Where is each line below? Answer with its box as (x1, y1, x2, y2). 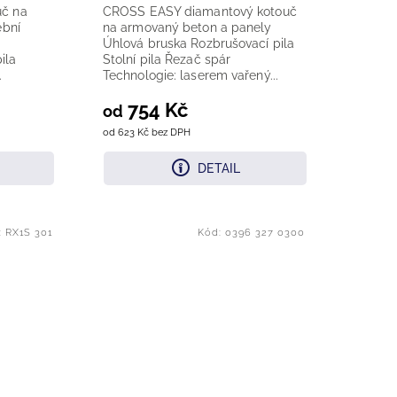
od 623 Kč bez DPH (102, 126, 191, 138)
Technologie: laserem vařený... (102, 68, 278, 83)
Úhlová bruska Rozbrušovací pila (102, 36, 295, 51)
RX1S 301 (4, 227, 52, 239)
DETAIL (198, 161, 241, 176)
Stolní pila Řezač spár (102, 52, 231, 67)
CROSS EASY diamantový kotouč (102, 4, 297, 19)
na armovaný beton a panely (102, 20, 272, 35)
